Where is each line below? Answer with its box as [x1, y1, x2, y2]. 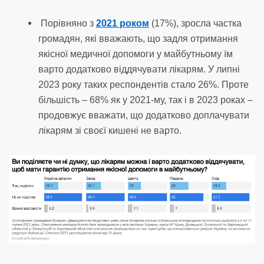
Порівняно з [41, 18, 96, 29]
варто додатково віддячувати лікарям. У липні [38, 64, 240, 75]
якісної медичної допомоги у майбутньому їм [38, 49, 233, 60]
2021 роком [96, 18, 149, 29]
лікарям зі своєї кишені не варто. [38, 126, 181, 136]
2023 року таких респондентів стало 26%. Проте [38, 80, 249, 90]
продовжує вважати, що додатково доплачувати [38, 110, 249, 121]
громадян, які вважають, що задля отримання [38, 34, 238, 44]
